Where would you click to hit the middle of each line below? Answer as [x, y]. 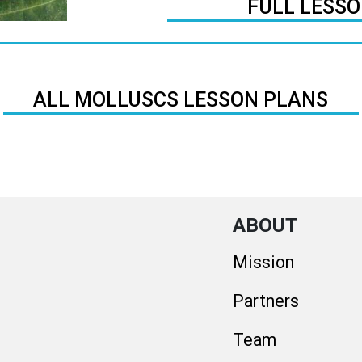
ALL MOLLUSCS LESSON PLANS [181, 99]
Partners [265, 301]
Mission [263, 263]
